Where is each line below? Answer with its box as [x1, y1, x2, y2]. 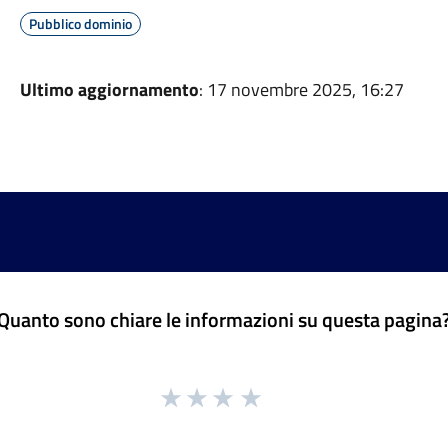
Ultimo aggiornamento [19, 76, 199, 103]
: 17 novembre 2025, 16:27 [198, 76, 404, 103]
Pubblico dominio [28, 13, 132, 34]
